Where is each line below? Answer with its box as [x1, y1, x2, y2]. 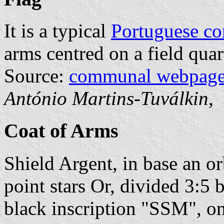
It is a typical [4, 20, 111, 42]
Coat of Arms [4, 119, 118, 142]
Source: [4, 65, 69, 87]
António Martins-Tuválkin [4, 87, 208, 109]
